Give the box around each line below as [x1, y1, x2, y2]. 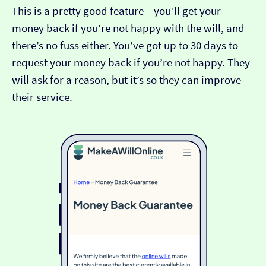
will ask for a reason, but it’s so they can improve [12, 73, 241, 87]
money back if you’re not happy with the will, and [12, 21, 245, 36]
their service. [12, 90, 72, 104]
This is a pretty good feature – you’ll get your [12, 4, 221, 18]
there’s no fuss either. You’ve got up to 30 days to [12, 39, 238, 53]
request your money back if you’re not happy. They [12, 56, 250, 70]
